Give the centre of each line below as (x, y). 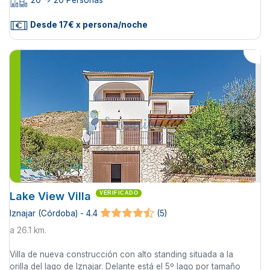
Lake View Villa (50, 196)
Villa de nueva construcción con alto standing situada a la (121, 254)
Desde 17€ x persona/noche (88, 24)
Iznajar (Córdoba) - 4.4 (54, 214)
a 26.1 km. (28, 230)
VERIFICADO (119, 193)
